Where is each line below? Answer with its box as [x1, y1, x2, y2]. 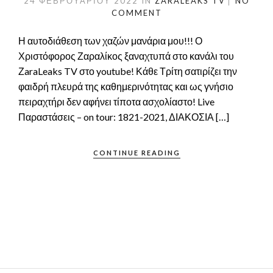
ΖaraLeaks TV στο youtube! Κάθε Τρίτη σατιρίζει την [18, 65, 237, 77]
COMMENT [111, 7, 162, 18]
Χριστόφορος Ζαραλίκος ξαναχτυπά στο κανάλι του [18, 49, 234, 62]
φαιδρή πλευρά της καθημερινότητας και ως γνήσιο [18, 80, 233, 92]
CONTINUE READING [93, 148, 180, 157]
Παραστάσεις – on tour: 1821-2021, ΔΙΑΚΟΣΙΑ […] [18, 110, 229, 122]
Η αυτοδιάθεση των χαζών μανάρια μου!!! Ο [18, 34, 202, 46]
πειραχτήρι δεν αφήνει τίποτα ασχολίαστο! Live [18, 95, 214, 107]
